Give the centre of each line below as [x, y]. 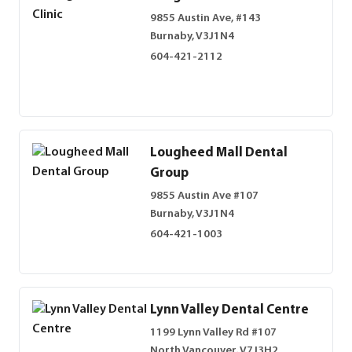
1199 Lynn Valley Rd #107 [213, 333]
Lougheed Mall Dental [219, 153]
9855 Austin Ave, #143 [205, 19]
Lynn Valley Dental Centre [229, 310]
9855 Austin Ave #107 [204, 196]
